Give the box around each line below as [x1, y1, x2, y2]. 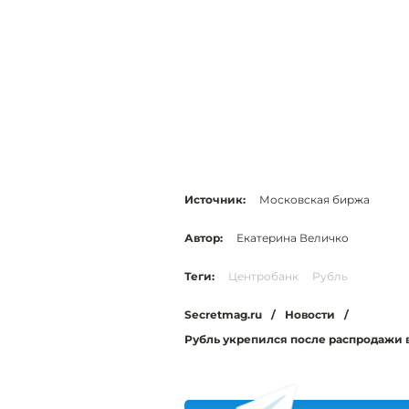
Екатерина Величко [236, 231, 349, 246]
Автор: [184, 231, 223, 246]
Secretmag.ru [184, 308, 262, 322]
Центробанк [228, 269, 299, 284]
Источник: [184, 193, 246, 207]
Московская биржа [259, 193, 370, 207]
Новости [285, 308, 335, 322]
